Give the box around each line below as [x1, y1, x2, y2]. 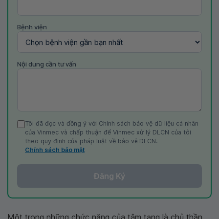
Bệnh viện [17, 23, 47, 31]
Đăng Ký [94, 171, 125, 181]
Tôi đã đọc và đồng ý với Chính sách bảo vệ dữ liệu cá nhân [25, 120, 198, 128]
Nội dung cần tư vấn [17, 60, 76, 68]
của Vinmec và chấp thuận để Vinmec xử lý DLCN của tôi [25, 129, 191, 136]
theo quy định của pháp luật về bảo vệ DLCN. [25, 137, 157, 145]
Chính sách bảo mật [25, 146, 85, 154]
